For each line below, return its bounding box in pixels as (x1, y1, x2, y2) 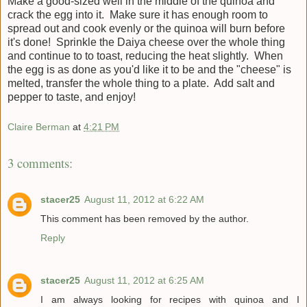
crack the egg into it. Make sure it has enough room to (8, 9, 268, 21)
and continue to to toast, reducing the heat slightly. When (8, 50, 283, 62)
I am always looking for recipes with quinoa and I (40, 293, 299, 305)
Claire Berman (8, 121, 70, 132)
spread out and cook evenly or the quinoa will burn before (8, 23, 285, 35)
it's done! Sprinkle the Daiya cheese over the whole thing (8, 36, 285, 49)
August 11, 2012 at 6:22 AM (84, 193, 204, 205)
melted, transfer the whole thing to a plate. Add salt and (8, 77, 275, 90)
